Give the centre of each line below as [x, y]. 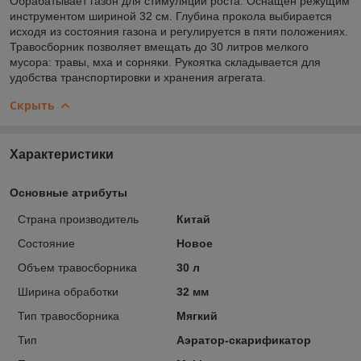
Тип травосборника [68, 315]
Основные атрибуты [68, 192]
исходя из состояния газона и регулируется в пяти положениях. [179, 31]
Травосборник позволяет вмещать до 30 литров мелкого [159, 46]
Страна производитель [78, 219]
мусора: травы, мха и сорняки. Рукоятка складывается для [165, 62]
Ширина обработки [68, 291]
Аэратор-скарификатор [243, 340]
